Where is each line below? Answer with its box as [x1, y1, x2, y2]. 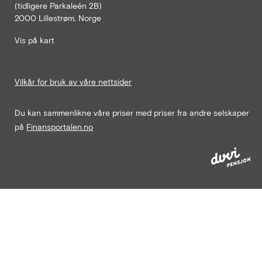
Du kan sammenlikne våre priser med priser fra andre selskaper [15, 107, 249, 118]
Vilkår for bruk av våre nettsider [15, 76, 132, 87]
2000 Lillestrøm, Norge [15, 12, 101, 23]
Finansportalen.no [26, 121, 93, 132]
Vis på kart [15, 35, 54, 46]
